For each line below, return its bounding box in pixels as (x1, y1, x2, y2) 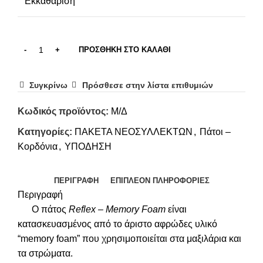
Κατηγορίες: (18, 127, 72, 137)
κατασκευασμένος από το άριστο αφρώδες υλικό (18, 219, 217, 230)
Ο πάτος (18, 204, 69, 215)
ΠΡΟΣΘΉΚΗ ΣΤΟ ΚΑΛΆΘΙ (79, 45, 171, 55)
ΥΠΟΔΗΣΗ (65, 141, 112, 152)
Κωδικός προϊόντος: (18, 106, 111, 117)
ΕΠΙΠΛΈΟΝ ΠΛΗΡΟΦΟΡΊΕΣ (110, 176, 210, 186)
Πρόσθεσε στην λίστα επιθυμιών (82, 80, 213, 90)
